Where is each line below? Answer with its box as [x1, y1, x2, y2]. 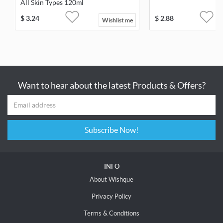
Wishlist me [102, 17, 133, 24]
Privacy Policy [92, 193, 131, 201]
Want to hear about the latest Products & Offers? [17, 80, 206, 91]
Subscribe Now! [119, 125, 138, 135]
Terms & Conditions [84, 210, 139, 218]
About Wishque [90, 176, 133, 184]
